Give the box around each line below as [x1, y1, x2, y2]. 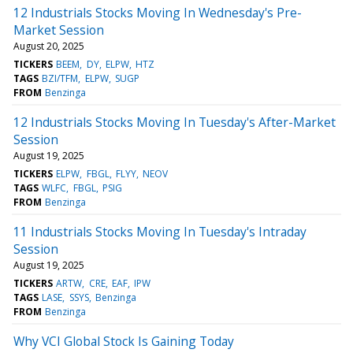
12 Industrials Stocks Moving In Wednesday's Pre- [13, 3, 302, 21]
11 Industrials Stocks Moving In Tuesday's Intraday [13, 222, 307, 240]
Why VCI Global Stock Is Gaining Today [13, 332, 234, 350]
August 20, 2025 [13, 39, 84, 53]
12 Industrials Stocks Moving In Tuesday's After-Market [13, 113, 336, 131]
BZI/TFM [42, 71, 79, 85]
